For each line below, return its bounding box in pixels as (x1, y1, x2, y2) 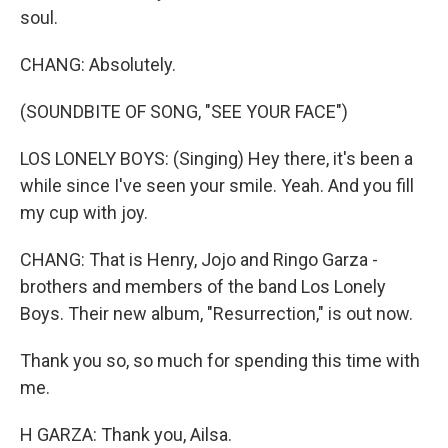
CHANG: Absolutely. (20, 54, 176, 75)
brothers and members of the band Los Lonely (20, 276, 386, 297)
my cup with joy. (20, 202, 148, 223)
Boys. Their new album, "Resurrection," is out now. (20, 303, 413, 324)
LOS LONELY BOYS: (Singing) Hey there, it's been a (20, 148, 413, 169)
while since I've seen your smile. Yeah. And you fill (20, 175, 414, 196)
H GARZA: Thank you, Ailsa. (20, 424, 232, 445)
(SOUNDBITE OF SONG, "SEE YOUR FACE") (20, 101, 348, 122)
